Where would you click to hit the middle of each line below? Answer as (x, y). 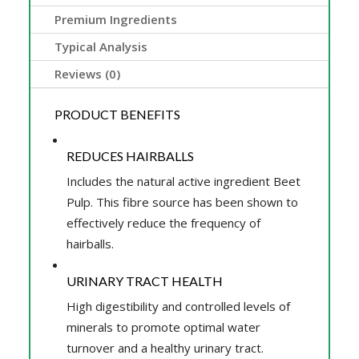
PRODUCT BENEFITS (117, 114)
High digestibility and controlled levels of (178, 306)
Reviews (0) (87, 73)
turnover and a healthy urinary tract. (165, 347)
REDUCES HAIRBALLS (130, 155)
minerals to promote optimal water (163, 327)
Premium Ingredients (115, 19)
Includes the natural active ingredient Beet (183, 181)
